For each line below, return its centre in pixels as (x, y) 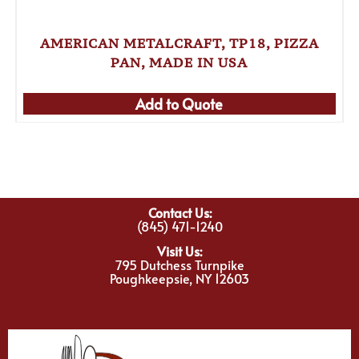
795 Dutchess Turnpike (179, 265)
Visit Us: (179, 251)
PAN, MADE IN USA (179, 63)
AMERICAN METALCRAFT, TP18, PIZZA (179, 44)
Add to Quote (179, 104)
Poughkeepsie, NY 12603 (179, 278)
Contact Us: (179, 212)
